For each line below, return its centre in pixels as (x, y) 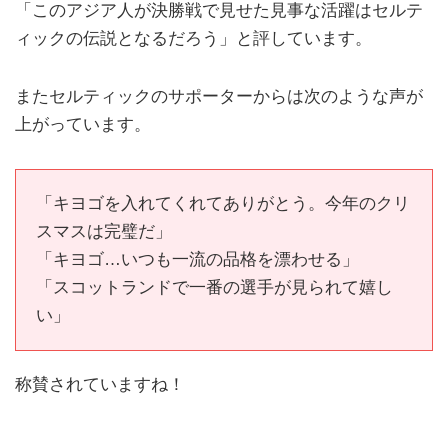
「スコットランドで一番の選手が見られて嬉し (214, 287)
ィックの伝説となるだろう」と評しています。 (193, 38)
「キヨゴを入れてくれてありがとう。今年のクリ (223, 203)
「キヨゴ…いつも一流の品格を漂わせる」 (197, 259)
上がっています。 (83, 124)
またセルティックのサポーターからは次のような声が (219, 96)
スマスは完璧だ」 (104, 231)
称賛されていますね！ (100, 384)
